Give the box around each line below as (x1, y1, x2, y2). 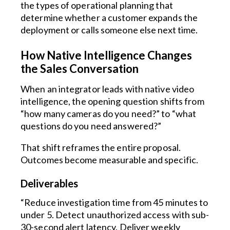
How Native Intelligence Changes (21, 48, 192, 62)
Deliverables (21, 177, 78, 189)
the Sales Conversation (21, 62, 139, 75)
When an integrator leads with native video (21, 83, 195, 94)
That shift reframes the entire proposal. (21, 142, 181, 153)
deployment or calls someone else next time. (21, 24, 198, 35)
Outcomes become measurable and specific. (21, 154, 199, 165)
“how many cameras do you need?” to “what (21, 108, 197, 119)
